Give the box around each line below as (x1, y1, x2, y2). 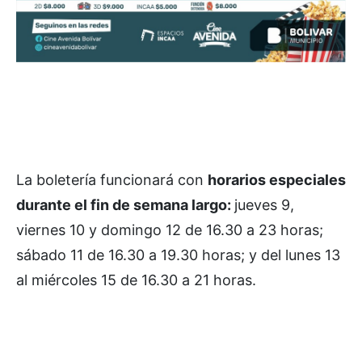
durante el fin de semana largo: (16, 196, 234, 214)
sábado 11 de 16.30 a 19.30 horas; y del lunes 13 (16, 246, 340, 264)
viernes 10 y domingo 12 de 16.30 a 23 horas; (16, 221, 323, 239)
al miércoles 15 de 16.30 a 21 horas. (16, 271, 256, 289)
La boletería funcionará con (16, 171, 208, 189)
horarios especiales (208, 171, 346, 189)
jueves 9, (234, 196, 294, 214)
